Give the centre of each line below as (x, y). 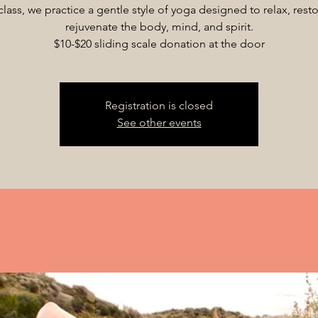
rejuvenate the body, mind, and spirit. (159, 27)
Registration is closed (159, 105)
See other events (159, 122)
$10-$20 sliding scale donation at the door (159, 44)
